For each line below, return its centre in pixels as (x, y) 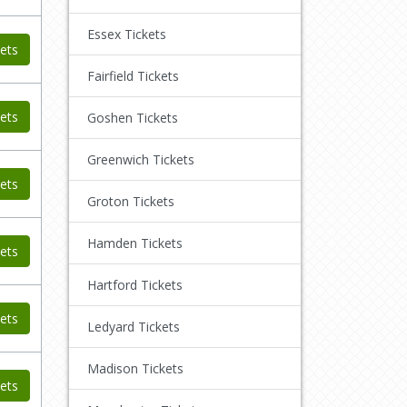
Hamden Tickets (135, 243)
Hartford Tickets (135, 284)
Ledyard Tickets (134, 326)
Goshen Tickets (133, 117)
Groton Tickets (131, 201)
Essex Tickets (127, 34)
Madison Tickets (135, 368)
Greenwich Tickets (141, 159)
